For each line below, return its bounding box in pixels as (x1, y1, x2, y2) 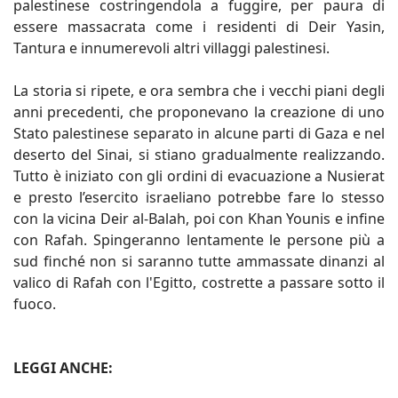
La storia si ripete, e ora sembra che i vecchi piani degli (13, 80, 385, 100)
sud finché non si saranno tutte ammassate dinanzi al (13, 251, 385, 271)
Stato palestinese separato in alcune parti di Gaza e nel (13, 123, 385, 143)
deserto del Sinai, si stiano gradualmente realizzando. (13, 144, 385, 164)
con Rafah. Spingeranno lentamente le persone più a (13, 229, 385, 250)
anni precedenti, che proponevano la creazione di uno (13, 101, 385, 122)
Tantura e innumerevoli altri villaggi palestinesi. (13, 37, 330, 58)
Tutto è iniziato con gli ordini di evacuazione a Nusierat (13, 165, 385, 186)
